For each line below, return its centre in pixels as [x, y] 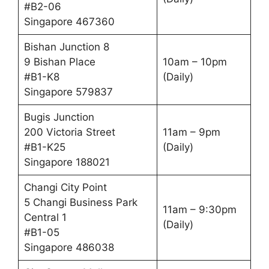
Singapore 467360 [69, 21]
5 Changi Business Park [80, 202]
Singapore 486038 [69, 247]
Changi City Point [65, 187]
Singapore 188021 [67, 162]
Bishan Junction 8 [66, 47]
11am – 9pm [191, 132]
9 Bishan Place [59, 62]
